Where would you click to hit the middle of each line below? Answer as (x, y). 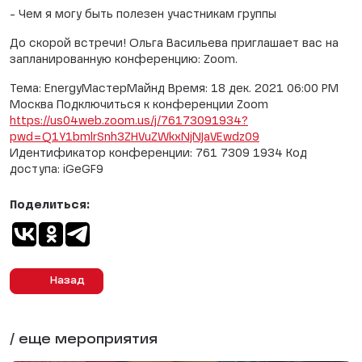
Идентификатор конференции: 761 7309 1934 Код (158, 154)
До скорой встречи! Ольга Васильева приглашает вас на (174, 44)
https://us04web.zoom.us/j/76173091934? (129, 121)
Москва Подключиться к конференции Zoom (139, 105)
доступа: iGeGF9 (58, 170)
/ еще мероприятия (84, 340)
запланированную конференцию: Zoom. (124, 60)
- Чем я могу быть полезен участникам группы (143, 15)
